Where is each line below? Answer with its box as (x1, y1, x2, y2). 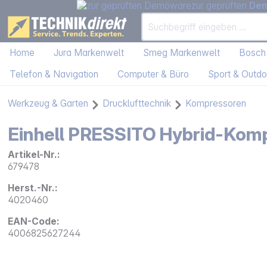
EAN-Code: (8, 216, 60, 228)
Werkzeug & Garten (8, 98, 89, 110)
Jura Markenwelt (54, 47, 124, 59)
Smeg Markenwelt (143, 47, 220, 59)
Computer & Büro (117, 69, 189, 80)
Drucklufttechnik (103, 98, 172, 110)
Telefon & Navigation (10, 69, 98, 80)
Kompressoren (185, 98, 247, 110)
